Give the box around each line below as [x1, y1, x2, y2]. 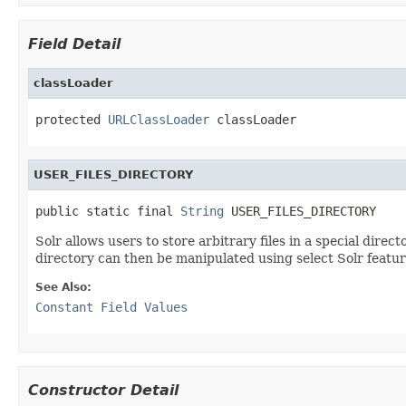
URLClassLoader [108, 111, 209, 127]
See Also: [35, 280, 92, 294]
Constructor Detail [28, 381, 179, 399]
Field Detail [28, 34, 121, 53]
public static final [35, 203, 180, 218]
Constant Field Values [35, 299, 188, 314]
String [180, 203, 224, 218]
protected [35, 111, 108, 127]
